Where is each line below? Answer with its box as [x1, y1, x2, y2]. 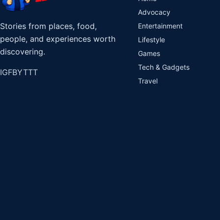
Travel [138, 77, 158, 85]
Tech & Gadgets [138, 63, 190, 71]
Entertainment [138, 22, 183, 30]
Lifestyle [138, 35, 165, 44]
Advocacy [138, 8, 171, 16]
